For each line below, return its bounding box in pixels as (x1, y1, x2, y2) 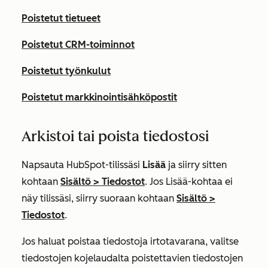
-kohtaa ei (188, 176, 233, 187)
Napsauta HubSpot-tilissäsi (22, 159, 142, 170)
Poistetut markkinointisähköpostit (22, 92, 177, 103)
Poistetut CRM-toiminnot (22, 39, 135, 50)
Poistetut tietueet (22, 13, 100, 24)
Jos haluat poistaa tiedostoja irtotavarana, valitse (22, 236, 239, 247)
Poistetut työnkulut (22, 65, 111, 77)
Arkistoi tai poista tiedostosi (22, 127, 209, 145)
